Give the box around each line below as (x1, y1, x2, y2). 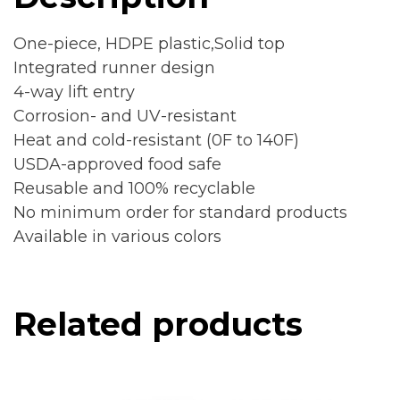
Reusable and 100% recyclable (13, 178, 255, 198)
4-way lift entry (13, 81, 135, 102)
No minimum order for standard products (13, 202, 347, 222)
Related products (13, 304, 303, 344)
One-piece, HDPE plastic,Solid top (13, 33, 285, 54)
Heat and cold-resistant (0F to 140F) (13, 129, 299, 150)
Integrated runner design (13, 57, 215, 78)
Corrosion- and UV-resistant (13, 105, 237, 126)
